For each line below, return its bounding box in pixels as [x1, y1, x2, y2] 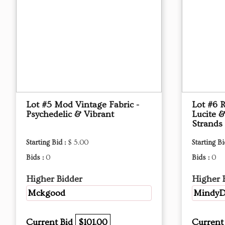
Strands [192, 119, 222, 129]
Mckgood [28, 188, 65, 198]
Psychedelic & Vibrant [26, 109, 114, 120]
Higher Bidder [26, 174, 82, 184]
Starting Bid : [26, 139, 68, 147]
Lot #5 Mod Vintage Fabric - [26, 99, 139, 110]
